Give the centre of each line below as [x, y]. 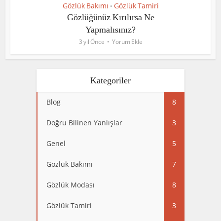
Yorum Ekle [127, 42]
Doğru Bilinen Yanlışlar [84, 123]
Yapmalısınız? [110, 30]
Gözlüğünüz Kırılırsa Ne [110, 18]
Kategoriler [110, 81]
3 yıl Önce [92, 42]
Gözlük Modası [71, 185]
